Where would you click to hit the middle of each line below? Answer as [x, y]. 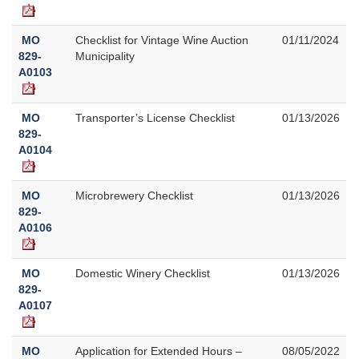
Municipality [105, 56]
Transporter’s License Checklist [155, 117]
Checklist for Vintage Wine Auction [162, 40]
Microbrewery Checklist [134, 195]
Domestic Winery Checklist [143, 273]
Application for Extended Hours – [159, 351]
